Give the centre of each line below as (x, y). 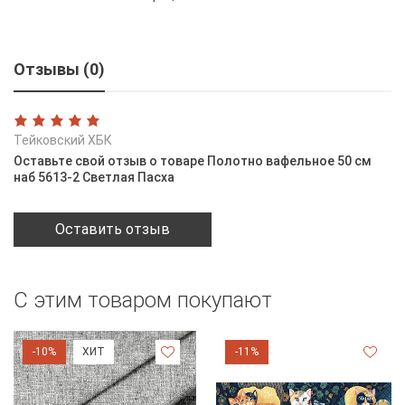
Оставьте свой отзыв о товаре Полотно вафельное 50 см (193, 160)
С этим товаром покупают (143, 300)
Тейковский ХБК (63, 140)
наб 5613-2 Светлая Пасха (94, 177)
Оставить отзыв (113, 229)
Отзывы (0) (59, 69)
